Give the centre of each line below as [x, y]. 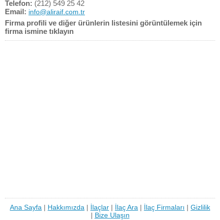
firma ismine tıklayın [39, 31]
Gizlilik [200, 207]
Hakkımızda [66, 207]
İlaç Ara [126, 207]
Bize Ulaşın [112, 215]
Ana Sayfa [26, 207]
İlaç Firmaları [164, 207]
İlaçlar [100, 207]
